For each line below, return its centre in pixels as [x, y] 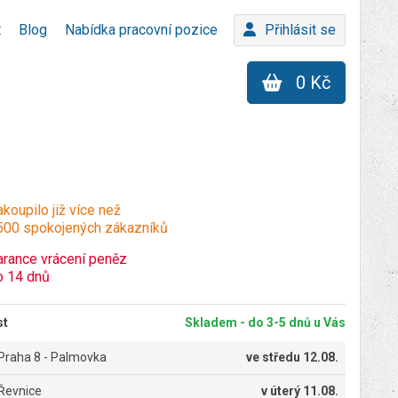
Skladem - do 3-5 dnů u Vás [265, 322]
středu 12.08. [300, 357]
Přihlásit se [300, 30]
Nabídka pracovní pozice [141, 30]
